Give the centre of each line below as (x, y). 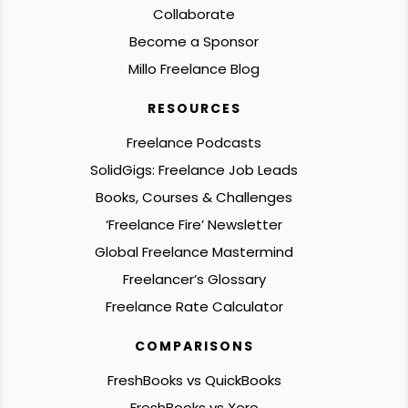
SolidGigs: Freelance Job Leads (194, 169)
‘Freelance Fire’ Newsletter (194, 224)
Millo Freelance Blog (194, 68)
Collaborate (194, 14)
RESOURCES (194, 108)
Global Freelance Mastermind (194, 251)
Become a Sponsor (194, 41)
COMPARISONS (194, 346)
